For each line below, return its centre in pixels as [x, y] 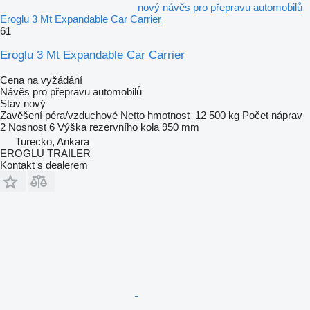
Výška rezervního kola [108, 127]
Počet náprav [272, 115]
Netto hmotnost [155, 115]
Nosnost [27, 127]
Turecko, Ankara [52, 141]
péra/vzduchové [81, 115]
